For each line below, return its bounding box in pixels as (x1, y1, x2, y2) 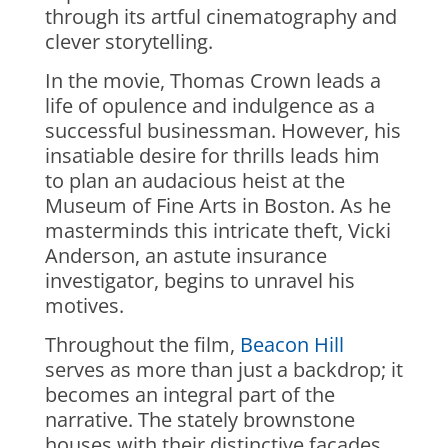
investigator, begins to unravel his (44, 267, 355, 294)
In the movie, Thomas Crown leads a (44, 67, 381, 94)
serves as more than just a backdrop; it (44, 356, 403, 383)
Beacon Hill (239, 331, 344, 358)
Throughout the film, (44, 331, 240, 358)
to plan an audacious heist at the (44, 167, 345, 194)
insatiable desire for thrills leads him (44, 142, 380, 169)
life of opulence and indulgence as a (44, 92, 375, 119)
